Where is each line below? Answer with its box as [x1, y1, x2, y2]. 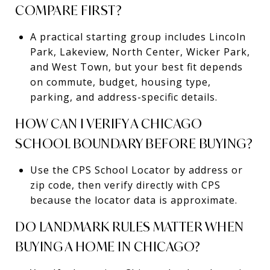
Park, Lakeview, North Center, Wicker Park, [30, 45, 250, 58]
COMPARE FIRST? [15, 1, 122, 19]
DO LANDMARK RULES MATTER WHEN [15, 218, 244, 235]
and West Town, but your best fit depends [30, 60, 243, 74]
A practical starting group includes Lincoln [30, 30, 246, 43]
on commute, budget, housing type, [30, 75, 211, 89]
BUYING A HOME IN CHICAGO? [15, 237, 201, 255]
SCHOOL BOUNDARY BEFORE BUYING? [15, 134, 253, 152]
